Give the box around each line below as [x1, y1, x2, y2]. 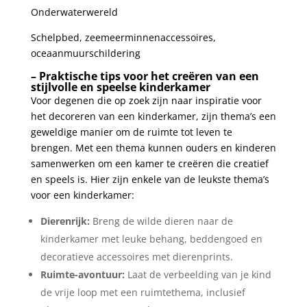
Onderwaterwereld [30, 5, 118, 19]
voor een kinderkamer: [30, 188, 134, 202]
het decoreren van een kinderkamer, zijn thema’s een [30, 110, 276, 123]
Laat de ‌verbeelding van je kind [124, 268, 271, 282]
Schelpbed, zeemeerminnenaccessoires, [30, 31, 216, 45]
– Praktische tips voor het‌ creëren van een [30, 69, 259, 84]
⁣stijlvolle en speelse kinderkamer [30, 79, 210, 95]
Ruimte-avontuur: [40, 268, 125, 282]
